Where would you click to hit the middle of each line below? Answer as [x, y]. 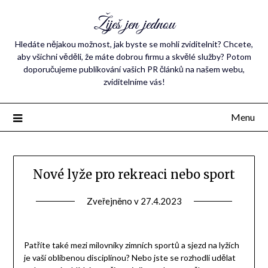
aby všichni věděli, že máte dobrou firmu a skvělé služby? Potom [134, 57]
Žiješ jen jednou [134, 25]
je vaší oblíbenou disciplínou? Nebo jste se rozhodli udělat [130, 258]
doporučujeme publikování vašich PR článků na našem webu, [134, 69]
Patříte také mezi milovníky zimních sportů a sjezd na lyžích [131, 245]
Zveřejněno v [113, 201]
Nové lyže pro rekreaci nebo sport [134, 175]
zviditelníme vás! [134, 82]
